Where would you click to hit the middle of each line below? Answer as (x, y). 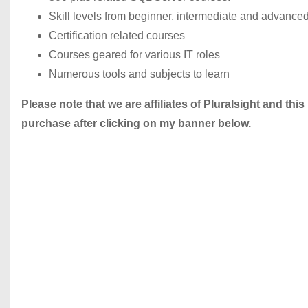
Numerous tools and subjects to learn (139, 74)
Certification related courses (117, 35)
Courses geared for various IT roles (134, 55)
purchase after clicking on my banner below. (136, 123)
